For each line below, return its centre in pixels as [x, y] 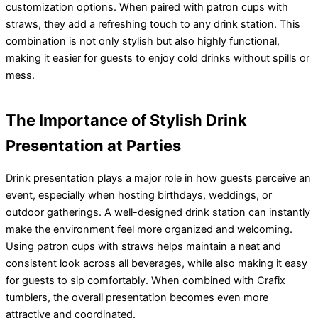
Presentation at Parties [93, 145]
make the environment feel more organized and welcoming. [149, 230]
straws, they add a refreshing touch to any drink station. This [153, 24]
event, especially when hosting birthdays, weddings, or [139, 196]
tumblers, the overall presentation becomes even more [137, 298]
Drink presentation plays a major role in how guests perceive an [158, 179]
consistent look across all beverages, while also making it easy [157, 264]
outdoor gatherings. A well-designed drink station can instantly [158, 213]
